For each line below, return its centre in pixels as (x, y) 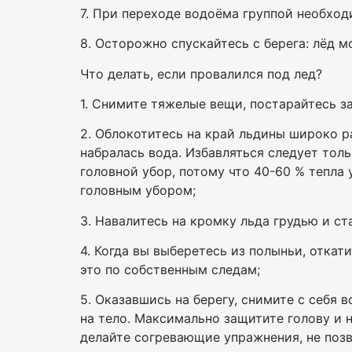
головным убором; (138, 191)
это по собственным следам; (170, 270)
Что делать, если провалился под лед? (201, 73)
